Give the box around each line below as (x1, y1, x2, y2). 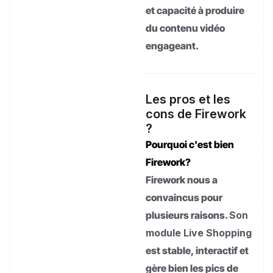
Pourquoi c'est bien (146, 138, 234, 151)
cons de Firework (146, 106, 246, 121)
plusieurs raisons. (146, 208, 229, 221)
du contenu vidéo (146, 21, 225, 34)
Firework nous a (146, 173, 218, 186)
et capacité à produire (146, 4, 244, 16)
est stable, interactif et (146, 244, 249, 257)
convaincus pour (146, 191, 222, 204)
